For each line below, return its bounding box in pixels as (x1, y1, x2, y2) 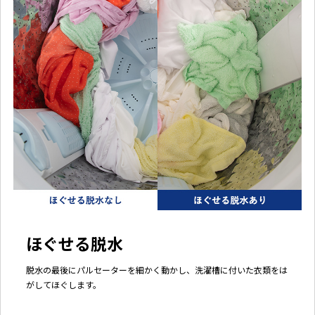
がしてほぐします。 (25, 278, 101, 291)
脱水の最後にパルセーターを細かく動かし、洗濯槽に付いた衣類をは (25, 264, 288, 276)
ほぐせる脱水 (25, 231, 123, 256)
